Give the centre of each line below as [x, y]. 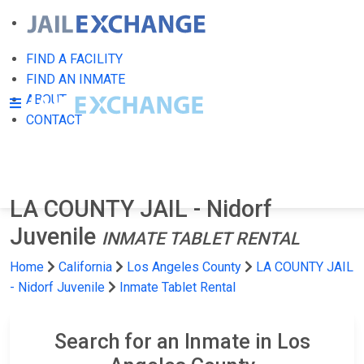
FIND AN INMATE [76, 79]
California [85, 267]
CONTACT [54, 120]
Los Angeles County [186, 267]
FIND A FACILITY [74, 59]
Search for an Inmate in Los [182, 342]
